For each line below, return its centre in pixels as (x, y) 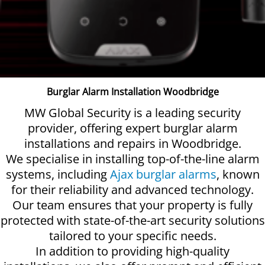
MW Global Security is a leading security (132, 113)
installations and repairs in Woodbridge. (132, 144)
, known (238, 174)
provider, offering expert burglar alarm (132, 128)
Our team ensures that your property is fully (132, 205)
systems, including (58, 174)
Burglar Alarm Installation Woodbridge (132, 91)
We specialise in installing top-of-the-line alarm (132, 159)
